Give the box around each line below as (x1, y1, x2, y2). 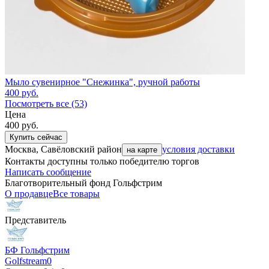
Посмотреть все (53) (5, 98, 87, 109)
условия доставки (162, 144, 235, 155)
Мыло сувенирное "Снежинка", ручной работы (5, 77, 200, 88)
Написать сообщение (5, 167, 91, 178)
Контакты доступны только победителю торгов (5, 156, 199, 167)
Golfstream (5, 256, 47, 267)
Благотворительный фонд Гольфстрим (5, 178, 162, 189)
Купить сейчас (10, 133, 62, 142)
